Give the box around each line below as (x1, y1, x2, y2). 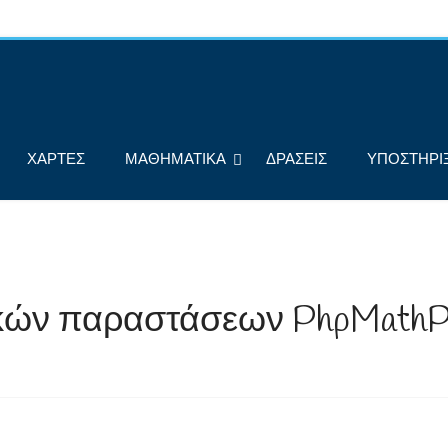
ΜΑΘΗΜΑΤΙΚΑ (125, 150, 226, 170)
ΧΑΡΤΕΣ (27, 150, 85, 170)
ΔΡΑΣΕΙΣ (266, 150, 327, 170)
